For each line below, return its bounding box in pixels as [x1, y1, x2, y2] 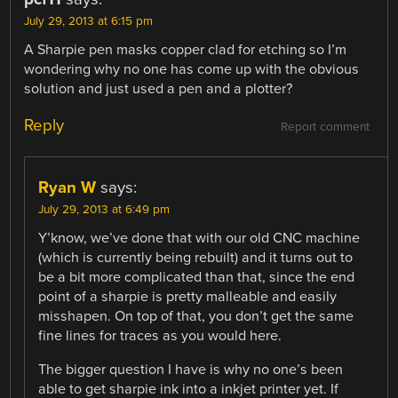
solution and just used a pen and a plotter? [24, 79, 293, 98]
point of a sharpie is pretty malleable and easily [38, 287, 338, 306]
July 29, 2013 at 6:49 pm [38, 202, 171, 217]
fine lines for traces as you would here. [38, 326, 283, 345]
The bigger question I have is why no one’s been [38, 361, 344, 379]
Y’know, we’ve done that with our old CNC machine [38, 228, 361, 247]
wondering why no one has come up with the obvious [24, 60, 360, 78]
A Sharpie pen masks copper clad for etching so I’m [24, 40, 347, 59]
